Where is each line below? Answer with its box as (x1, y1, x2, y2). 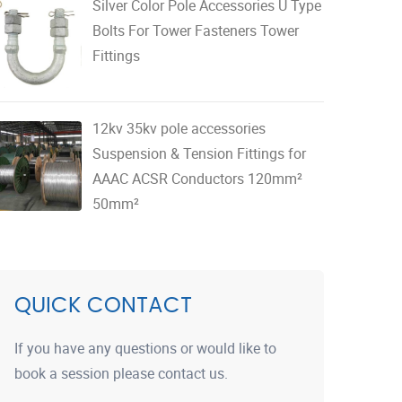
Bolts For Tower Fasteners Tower (92, 20, 299, 40)
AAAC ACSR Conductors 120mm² (92, 168, 302, 188)
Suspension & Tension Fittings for (92, 143, 306, 163)
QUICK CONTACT (14, 294, 192, 317)
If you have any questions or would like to (14, 337, 276, 358)
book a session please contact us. (14, 363, 228, 383)
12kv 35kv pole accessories (92, 118, 266, 138)
